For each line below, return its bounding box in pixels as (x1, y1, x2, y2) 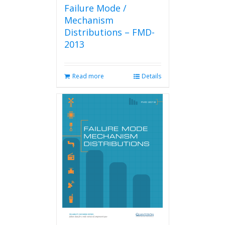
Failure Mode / (64, 2, 127, 14)
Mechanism (64, 14, 114, 26)
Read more (72, 72, 104, 80)
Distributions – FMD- (64, 26, 155, 38)
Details (141, 72, 161, 80)
